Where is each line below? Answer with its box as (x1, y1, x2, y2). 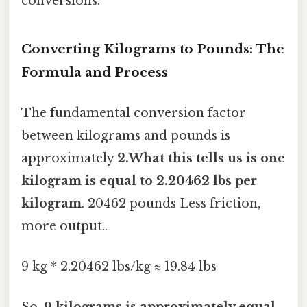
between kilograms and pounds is (21, 127, 230, 143)
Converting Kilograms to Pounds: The (21, 40, 284, 57)
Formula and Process (21, 64, 168, 80)
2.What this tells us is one (117, 150, 285, 166)
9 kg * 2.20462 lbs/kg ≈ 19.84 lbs (21, 259, 217, 275)
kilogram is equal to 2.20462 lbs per (21, 173, 257, 188)
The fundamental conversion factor (21, 105, 246, 121)
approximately (21, 150, 117, 166)
